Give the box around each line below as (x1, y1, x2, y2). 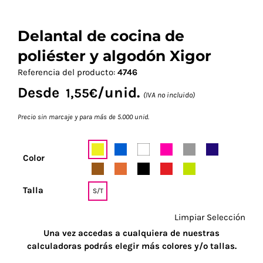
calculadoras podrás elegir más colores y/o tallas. (26, 240, 237, 251)
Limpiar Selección (174, 211, 245, 222)
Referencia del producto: (18, 66, 117, 77)
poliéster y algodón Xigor (18, 46, 211, 65)
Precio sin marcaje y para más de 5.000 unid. (18, 112, 149, 121)
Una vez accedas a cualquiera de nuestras (43, 227, 220, 238)
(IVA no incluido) (143, 90, 195, 99)
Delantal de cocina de (18, 26, 184, 45)
